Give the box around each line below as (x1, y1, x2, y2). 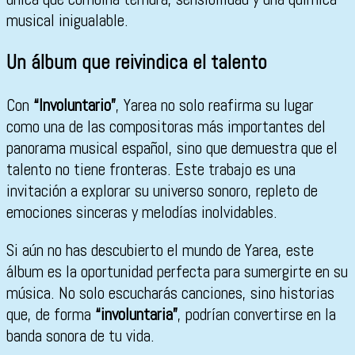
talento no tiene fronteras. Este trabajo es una (6, 158, 296, 180)
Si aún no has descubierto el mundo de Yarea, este (6, 239, 314, 261)
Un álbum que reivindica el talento (6, 50, 267, 75)
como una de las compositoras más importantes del (6, 115, 326, 137)
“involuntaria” (95, 303, 177, 325)
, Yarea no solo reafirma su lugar (116, 94, 314, 116)
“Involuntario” (33, 94, 116, 116)
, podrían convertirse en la (177, 303, 336, 325)
